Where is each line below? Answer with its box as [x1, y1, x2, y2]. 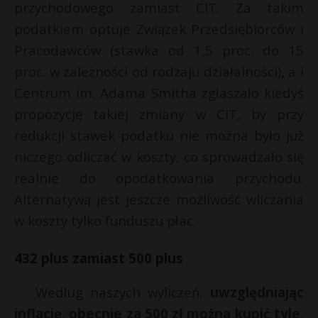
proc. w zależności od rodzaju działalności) [14, 62, 281, 80]
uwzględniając [210, 283, 304, 301]
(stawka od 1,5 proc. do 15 [110, 41, 304, 59]
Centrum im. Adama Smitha [14, 84, 197, 102]
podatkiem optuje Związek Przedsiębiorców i [14, 20, 304, 38]
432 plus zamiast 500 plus [14, 249, 183, 267]
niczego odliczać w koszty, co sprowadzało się [14, 148, 304, 165]
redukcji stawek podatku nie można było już [14, 126, 304, 144]
